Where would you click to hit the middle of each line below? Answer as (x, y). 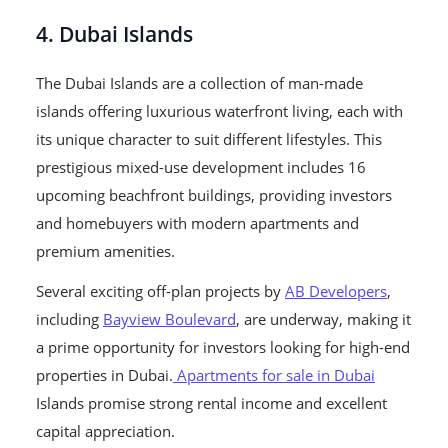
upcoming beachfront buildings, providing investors (214, 194)
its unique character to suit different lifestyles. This (209, 138)
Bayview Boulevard (169, 318)
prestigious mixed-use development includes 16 (201, 166)
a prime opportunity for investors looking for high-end (223, 346)
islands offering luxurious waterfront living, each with (219, 110)
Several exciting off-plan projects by (160, 290)
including (69, 318)
